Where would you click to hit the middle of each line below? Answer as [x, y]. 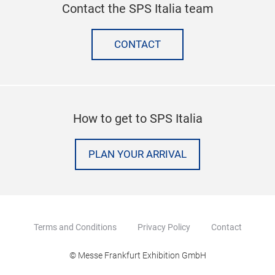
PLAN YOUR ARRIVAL [137, 154]
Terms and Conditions [75, 227]
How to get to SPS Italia [137, 118]
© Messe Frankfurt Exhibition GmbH [137, 255]
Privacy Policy [164, 227]
